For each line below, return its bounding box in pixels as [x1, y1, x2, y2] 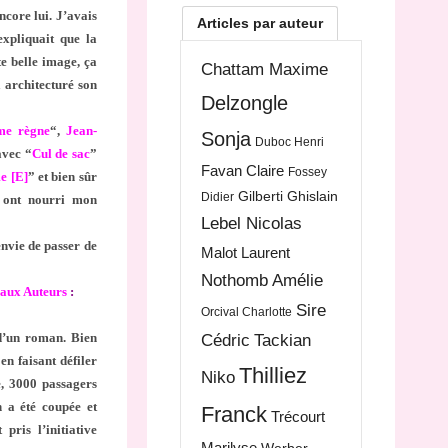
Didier [200, 190, 234, 205]
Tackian [253, 331, 311, 351]
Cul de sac [31, 146, 90, 162]
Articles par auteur [197, 14, 324, 31]
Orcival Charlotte [200, 305, 292, 320]
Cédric [200, 331, 250, 351]
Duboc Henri [254, 135, 324, 150]
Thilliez [238, 363, 307, 389]
